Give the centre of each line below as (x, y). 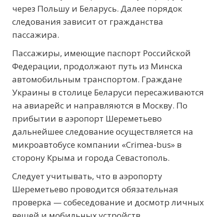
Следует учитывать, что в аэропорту (87, 176)
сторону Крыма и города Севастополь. (91, 157)
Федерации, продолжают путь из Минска (97, 66)
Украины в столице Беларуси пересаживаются (108, 92)
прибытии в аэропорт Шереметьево (87, 118)
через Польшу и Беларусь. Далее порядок (97, 8)
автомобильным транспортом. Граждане (97, 79)
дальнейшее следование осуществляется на (103, 131)
